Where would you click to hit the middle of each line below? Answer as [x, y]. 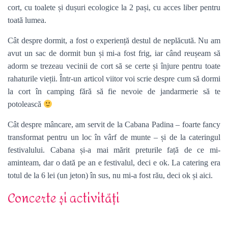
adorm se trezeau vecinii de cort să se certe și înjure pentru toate [114, 66]
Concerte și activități [64, 199]
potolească [25, 104]
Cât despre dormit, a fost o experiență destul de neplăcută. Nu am [114, 40]
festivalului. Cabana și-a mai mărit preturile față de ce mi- [114, 150]
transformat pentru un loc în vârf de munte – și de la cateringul [114, 137]
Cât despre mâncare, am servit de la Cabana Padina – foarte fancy [114, 124]
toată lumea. [27, 20]
